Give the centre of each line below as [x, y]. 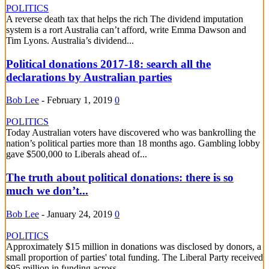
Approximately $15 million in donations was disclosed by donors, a [134, 246]
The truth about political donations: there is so [120, 178]
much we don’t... [47, 191]
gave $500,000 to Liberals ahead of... [77, 154]
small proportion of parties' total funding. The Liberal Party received [134, 257]
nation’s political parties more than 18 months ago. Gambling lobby [133, 144]
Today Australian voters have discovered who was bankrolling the [131, 133]
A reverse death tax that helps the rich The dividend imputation [125, 19]
